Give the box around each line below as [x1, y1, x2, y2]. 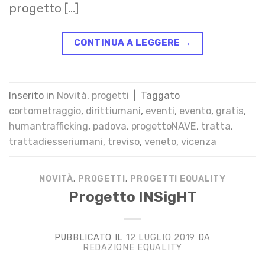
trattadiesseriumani [9, 135, 103, 147]
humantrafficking [9, 120, 88, 132]
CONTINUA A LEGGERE [73, 37, 182, 49]
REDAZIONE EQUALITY [82, 241, 182, 253]
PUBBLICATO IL [54, 231, 126, 243]
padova [93, 120, 127, 132]
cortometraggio [9, 105, 81, 117]
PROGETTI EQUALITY [130, 173, 226, 184]
